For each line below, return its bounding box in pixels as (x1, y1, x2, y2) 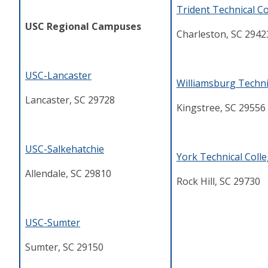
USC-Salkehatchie (25, 142, 104, 156)
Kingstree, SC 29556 (176, 101, 266, 115)
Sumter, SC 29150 (25, 240, 103, 254)
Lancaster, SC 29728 (25, 93, 115, 107)
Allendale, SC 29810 (25, 167, 111, 181)
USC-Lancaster (25, 69, 92, 83)
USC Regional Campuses (25, 20, 141, 33)
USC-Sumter (25, 216, 80, 230)
